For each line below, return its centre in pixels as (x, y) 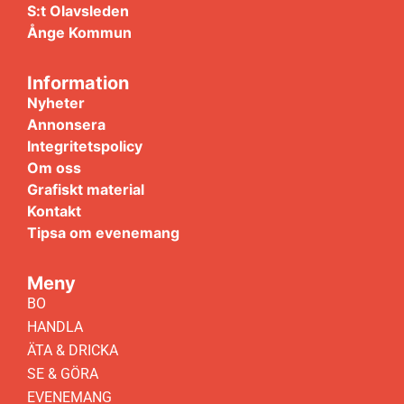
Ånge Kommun (79, 32)
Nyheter (56, 103)
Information (78, 83)
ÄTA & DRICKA (73, 351)
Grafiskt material (86, 189)
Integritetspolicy (85, 146)
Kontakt (54, 211)
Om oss (54, 168)
